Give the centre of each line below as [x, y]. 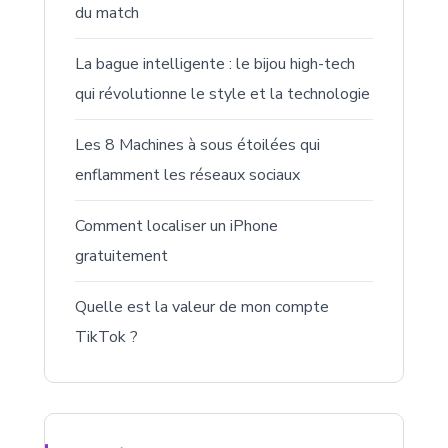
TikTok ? [106, 336]
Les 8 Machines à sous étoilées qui [197, 144]
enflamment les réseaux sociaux [187, 174]
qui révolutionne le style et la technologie [222, 93]
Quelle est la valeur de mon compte [202, 306]
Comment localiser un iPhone [176, 225]
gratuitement [121, 255]
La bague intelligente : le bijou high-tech [215, 63]
